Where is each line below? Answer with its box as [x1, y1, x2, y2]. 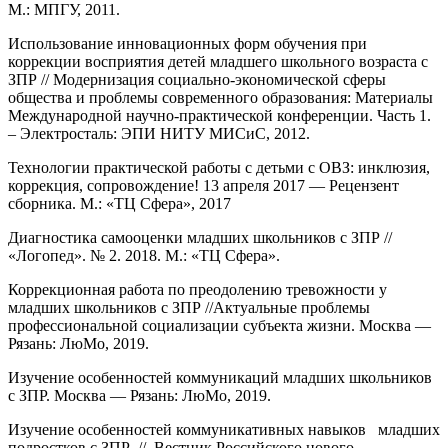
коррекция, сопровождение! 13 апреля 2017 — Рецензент [8, 176, 399, 194]
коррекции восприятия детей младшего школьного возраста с [8, 52, 428, 70]
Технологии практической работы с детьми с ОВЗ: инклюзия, [8, 158, 430, 176]
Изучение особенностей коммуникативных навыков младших [8, 420, 440, 438]
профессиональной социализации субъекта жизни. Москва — [8, 316, 431, 334]
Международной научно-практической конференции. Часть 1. [8, 106, 431, 124]
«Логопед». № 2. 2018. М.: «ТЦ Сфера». [8, 246, 280, 264]
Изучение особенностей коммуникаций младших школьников [8, 368, 432, 386]
